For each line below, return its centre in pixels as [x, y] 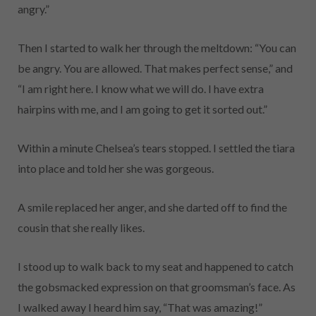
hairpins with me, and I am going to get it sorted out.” [142, 109]
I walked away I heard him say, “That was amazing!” [140, 308]
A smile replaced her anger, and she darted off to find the [152, 207]
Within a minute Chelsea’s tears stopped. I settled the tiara [156, 148]
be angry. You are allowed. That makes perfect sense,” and [155, 68]
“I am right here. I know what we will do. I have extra [141, 89]
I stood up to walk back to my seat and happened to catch [156, 267]
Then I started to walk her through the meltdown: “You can [157, 48]
